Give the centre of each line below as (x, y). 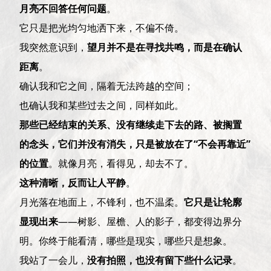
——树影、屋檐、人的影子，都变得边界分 (150, 221)
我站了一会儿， (54, 260)
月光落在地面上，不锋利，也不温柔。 (102, 202)
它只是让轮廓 (213, 202)
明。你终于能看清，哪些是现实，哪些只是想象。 (126, 240)
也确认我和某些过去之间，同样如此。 (102, 105)
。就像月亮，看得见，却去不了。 (121, 163)
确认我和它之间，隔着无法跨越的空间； (107, 86)
